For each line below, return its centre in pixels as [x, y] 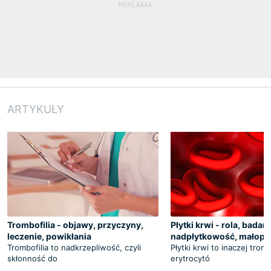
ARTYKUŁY [36, 109]
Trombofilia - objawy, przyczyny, [75, 224]
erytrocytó [190, 258]
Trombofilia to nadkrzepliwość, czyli [74, 247]
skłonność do [32, 258]
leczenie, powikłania [49, 236]
